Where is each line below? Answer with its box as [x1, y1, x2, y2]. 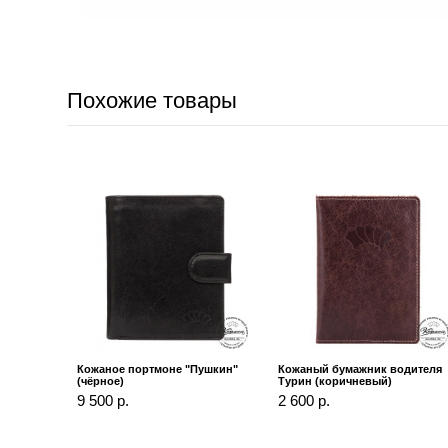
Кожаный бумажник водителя [278, 363, 443, 376]
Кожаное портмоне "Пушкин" [77, 363, 239, 376]
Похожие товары [67, 88, 238, 114]
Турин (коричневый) [278, 375, 393, 388]
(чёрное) [77, 375, 125, 388]
